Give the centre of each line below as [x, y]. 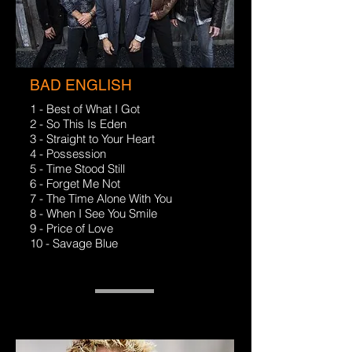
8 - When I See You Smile [93, 213]
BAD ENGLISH [81, 85]
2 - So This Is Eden [78, 124]
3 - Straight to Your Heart [92, 139]
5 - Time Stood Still [77, 169]
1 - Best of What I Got [85, 109]
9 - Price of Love [71, 228]
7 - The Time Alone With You [101, 198]
